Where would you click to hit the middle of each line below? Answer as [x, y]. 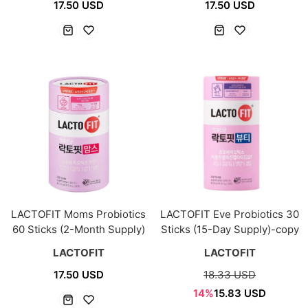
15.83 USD [240, 294]
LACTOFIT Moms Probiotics [78, 214]
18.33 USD [230, 275]
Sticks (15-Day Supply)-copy [230, 230]
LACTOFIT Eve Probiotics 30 [230, 214]
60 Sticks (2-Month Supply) [78, 230]
